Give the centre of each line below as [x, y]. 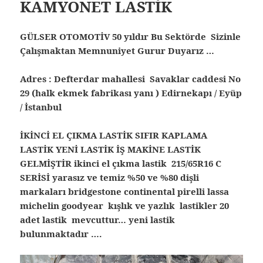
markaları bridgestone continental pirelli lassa [125, 192]
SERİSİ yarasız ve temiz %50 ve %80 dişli [110, 178]
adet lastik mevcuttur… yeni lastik [98, 220]
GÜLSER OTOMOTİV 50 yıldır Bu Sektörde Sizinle [131, 37]
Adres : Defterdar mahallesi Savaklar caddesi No [131, 79]
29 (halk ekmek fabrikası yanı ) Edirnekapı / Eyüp [131, 93]
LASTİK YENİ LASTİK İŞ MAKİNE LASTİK [111, 149]
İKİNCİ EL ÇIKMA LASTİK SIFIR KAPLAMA [114, 135]
